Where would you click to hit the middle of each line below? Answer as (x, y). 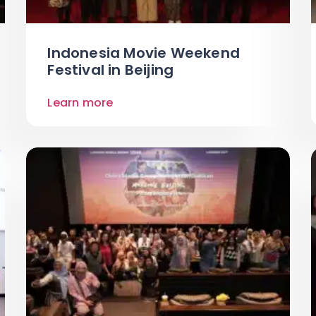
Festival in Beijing (111, 69)
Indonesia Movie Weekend (144, 53)
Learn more (80, 102)
